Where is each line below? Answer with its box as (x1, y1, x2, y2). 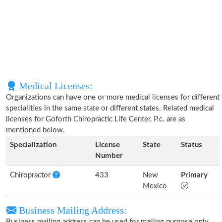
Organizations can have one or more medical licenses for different (6, 94, 220, 101)
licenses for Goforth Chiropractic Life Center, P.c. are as (6, 115, 185, 123)
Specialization (10, 141, 56, 149)
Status (181, 141, 202, 149)
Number (95, 152, 123, 160)
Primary (181, 171, 208, 179)
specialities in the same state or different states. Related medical (6, 105, 214, 112)
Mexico (143, 182, 167, 190)
